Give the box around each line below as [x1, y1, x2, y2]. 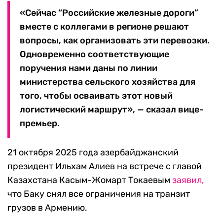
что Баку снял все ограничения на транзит [7, 188, 190, 200]
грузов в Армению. [7, 202, 87, 214]
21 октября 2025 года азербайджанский [7, 147, 179, 158]
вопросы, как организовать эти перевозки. [20, 35, 210, 46]
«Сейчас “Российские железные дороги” [20, 7, 198, 19]
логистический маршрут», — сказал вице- [20, 104, 204, 115]
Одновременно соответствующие [20, 49, 169, 60]
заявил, [172, 175, 204, 186]
